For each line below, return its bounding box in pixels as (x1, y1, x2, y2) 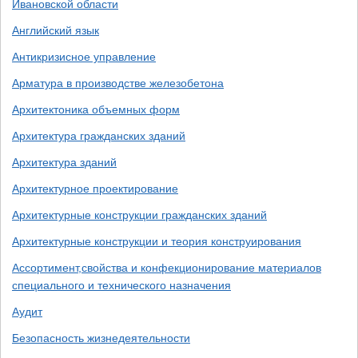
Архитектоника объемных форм (12, 103, 180, 116)
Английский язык (12, 24, 99, 37)
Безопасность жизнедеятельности (12, 332, 190, 344)
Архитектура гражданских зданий (12, 129, 185, 142)
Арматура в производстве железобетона (12, 77, 224, 89)
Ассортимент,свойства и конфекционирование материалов (12, 261, 321, 274)
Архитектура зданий (12, 156, 117, 169)
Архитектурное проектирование (12, 182, 178, 195)
